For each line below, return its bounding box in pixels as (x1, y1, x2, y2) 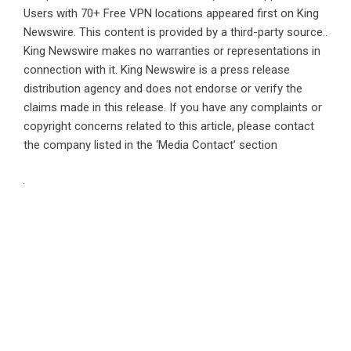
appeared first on (203, 5, 297, 20)
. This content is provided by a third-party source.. (74, 24, 327, 39)
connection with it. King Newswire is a (24, 62, 220, 77)
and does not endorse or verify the (121, 81, 302, 96)
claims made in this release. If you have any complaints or (24, 100, 322, 114)
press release (220, 62, 290, 77)
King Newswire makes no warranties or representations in (24, 43, 320, 58)
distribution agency (24, 81, 121, 96)
